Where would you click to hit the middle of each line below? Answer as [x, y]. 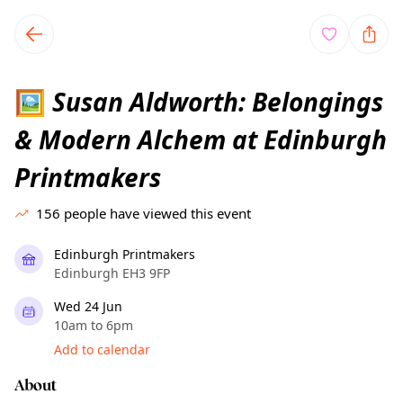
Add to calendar [102, 349]
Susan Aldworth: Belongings [215, 102]
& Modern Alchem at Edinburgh [201, 139]
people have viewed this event [157, 213]
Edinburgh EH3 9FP [112, 273]
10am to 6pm [94, 325]
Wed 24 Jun [88, 306]
